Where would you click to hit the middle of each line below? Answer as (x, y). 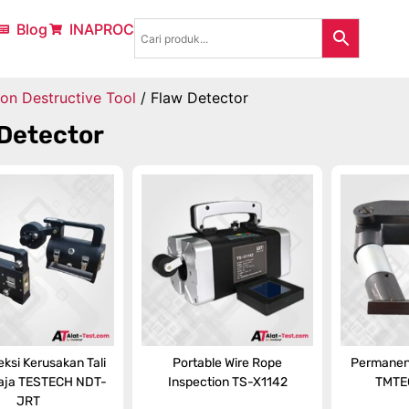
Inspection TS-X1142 (227, 383)
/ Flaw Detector (192, 98)
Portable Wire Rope (228, 363)
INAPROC (101, 29)
